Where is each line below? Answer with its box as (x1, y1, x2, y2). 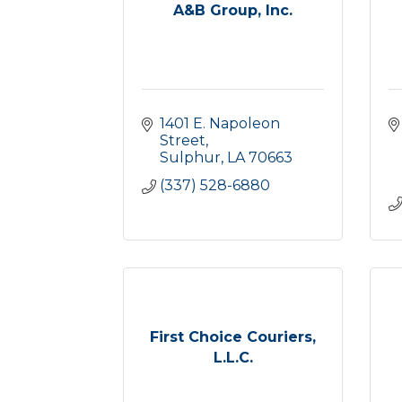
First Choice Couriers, (150, 328, 316, 345)
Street (160, 132, 205, 149)
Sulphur (160, 149, 221, 166)
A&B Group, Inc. (173, 2, 293, 19)
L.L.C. (213, 348, 253, 366)
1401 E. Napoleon (160, 115, 280, 132)
